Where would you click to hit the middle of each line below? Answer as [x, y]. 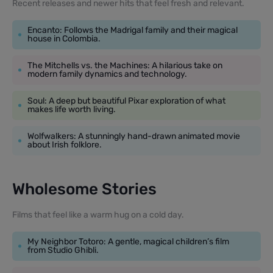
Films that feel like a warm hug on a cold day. [98, 214]
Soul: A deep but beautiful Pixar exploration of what [126, 101]
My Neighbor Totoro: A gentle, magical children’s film [128, 241]
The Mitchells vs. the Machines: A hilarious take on [125, 65]
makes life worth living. [72, 109]
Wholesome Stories [84, 189]
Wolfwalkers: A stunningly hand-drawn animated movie [134, 136]
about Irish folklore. [65, 144]
